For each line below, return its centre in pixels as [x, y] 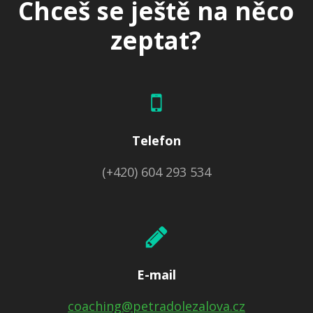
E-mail [156, 274]
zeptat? [156, 40]
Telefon [156, 140]
